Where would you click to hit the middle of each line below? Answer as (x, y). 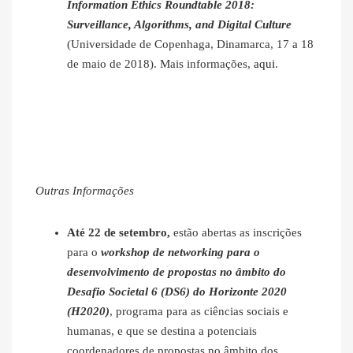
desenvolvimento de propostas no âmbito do (176, 272)
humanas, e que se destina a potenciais (162, 331)
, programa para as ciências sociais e (199, 312)
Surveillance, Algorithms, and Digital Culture (179, 25)
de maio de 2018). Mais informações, (160, 64)
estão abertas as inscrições (238, 233)
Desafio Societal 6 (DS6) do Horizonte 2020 (177, 292)
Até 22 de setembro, (120, 233)
